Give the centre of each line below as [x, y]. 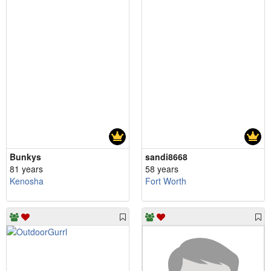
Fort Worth [166, 181]
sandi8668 [166, 156]
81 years [26, 168]
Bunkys [25, 156]
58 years [162, 168]
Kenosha [27, 181]
